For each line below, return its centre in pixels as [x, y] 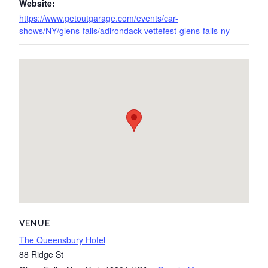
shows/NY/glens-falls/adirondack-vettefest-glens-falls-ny [124, 31]
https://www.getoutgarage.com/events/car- [99, 18]
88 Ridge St [41, 254]
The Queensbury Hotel [62, 240]
